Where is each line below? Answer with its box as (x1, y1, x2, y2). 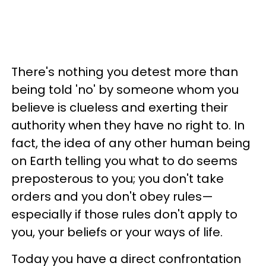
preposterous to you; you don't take (11, 170, 224, 187)
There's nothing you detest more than (11, 63, 238, 80)
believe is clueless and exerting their (11, 99, 228, 116)
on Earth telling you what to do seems (11, 152, 237, 169)
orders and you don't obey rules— (11, 188, 213, 205)
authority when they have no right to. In (11, 116, 245, 134)
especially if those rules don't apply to (11, 205, 237, 223)
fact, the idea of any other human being (11, 134, 251, 151)
